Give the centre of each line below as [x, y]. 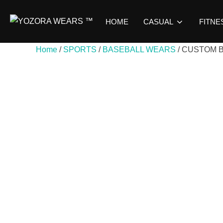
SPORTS [80, 50]
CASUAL [158, 21]
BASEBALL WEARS [139, 50]
